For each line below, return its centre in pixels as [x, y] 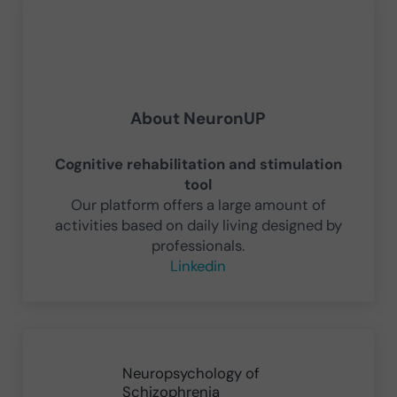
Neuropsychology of [191, 374]
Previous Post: [69, 338]
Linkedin [198, 265]
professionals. [198, 245]
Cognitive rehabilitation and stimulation [198, 163]
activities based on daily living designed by [198, 225]
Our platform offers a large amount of [198, 204]
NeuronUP [225, 118]
